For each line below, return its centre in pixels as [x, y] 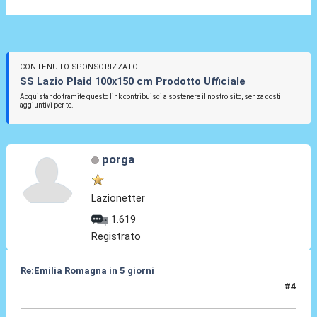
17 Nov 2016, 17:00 [63, 292]
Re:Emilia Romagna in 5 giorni [87, 271]
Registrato [116, 237]
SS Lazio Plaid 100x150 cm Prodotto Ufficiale [132, 82]
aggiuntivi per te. [46, 105]
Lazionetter [119, 198]
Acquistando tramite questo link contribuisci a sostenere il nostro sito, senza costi [150, 97]
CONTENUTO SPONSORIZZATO [79, 67]
